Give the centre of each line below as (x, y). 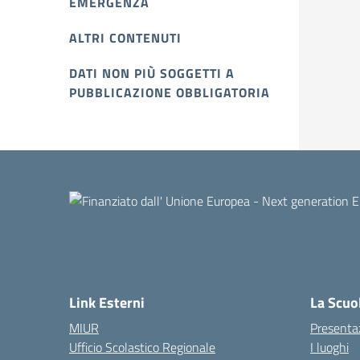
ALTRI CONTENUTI (125, 38)
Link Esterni (107, 303)
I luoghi (329, 347)
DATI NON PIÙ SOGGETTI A (152, 73)
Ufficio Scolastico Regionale (142, 347)
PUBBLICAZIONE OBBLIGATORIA (170, 92)
